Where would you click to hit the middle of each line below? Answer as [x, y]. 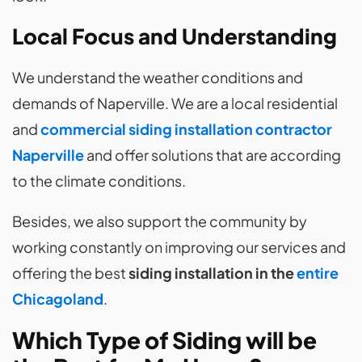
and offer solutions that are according [213, 155]
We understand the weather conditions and [158, 78]
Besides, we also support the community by [160, 221]
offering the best [70, 273]
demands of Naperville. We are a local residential [175, 103]
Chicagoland [58, 299]
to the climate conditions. [99, 181]
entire [318, 273]
